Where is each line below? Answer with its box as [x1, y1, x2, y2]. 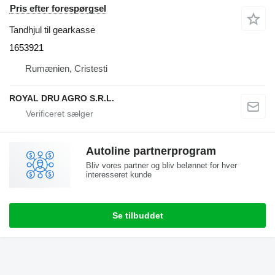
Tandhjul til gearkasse [9, 24, 95, 35]
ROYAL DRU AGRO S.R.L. [9, 93, 114, 103]
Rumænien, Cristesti [25, 63, 107, 74]
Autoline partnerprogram [86, 144, 216, 157]
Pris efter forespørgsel [10, 2, 106, 14]
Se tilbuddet [112, 210, 163, 220]
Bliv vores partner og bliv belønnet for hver [86, 160, 237, 170]
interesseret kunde [86, 169, 152, 179]
